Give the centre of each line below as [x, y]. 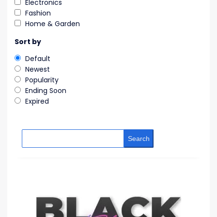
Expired [37, 101]
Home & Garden [53, 24]
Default [38, 59]
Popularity [42, 80]
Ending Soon [46, 91]
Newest [38, 70]
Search [139, 139]
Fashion [38, 13]
